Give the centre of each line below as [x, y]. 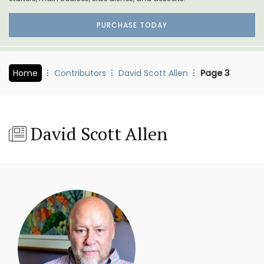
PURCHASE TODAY [132, 25]
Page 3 [215, 73]
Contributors [80, 73]
